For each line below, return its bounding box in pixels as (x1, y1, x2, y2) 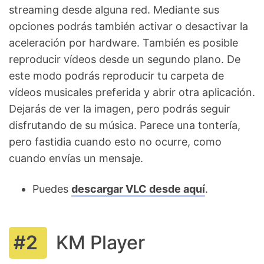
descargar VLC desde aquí (71, 183, 205, 196)
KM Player (56, 231, 145, 255)
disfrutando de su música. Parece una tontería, (9, 119, 240, 132)
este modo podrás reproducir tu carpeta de (9, 70, 224, 82)
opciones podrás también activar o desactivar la (9, 20, 248, 33)
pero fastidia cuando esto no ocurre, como (9, 136, 222, 148)
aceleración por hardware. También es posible (9, 37, 238, 49)
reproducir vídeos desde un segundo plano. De (9, 53, 240, 66)
